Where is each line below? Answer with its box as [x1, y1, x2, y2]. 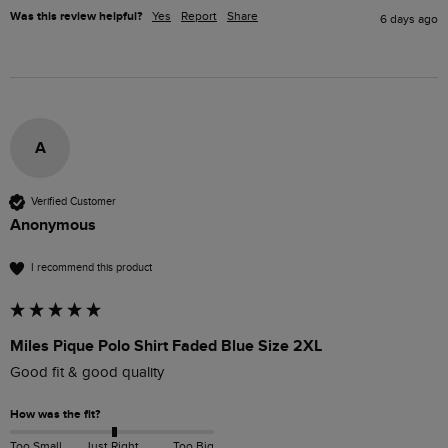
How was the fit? [10, 406, 100, 422]
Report [181, 8, 217, 23]
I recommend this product [31, 261, 152, 275]
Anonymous [10, 214, 96, 235]
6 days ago [380, 11, 438, 26]
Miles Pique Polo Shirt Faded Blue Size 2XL [10, 335, 322, 356]
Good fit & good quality [10, 363, 164, 381]
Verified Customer [31, 195, 116, 209]
